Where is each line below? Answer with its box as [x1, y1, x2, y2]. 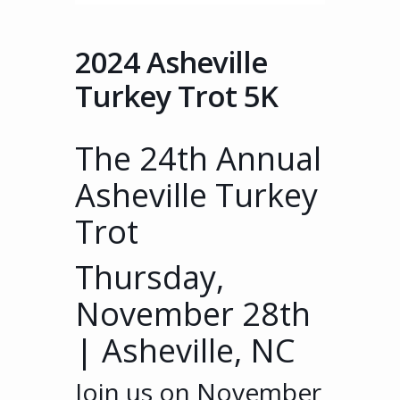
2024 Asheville [75, 41, 267, 82]
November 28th [75, 291, 311, 336]
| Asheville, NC [75, 328, 296, 372]
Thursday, [75, 254, 224, 299]
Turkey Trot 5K [75, 75, 278, 116]
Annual [208, 136, 321, 180]
